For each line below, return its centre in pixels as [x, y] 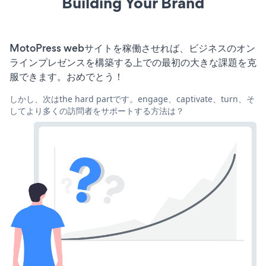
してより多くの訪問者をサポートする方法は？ [97, 111]
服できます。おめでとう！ [66, 77]
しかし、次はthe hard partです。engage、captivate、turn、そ [132, 99]
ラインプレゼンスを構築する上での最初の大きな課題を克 [133, 63]
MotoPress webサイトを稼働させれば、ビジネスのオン [132, 48]
